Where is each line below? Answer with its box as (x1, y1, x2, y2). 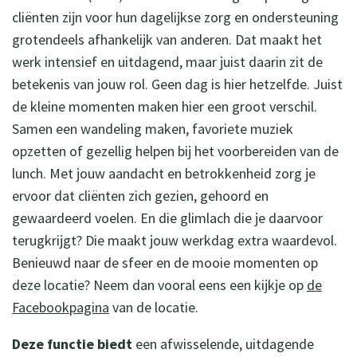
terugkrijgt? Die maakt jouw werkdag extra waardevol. (12, 230, 337, 249)
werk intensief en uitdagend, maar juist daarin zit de (12, 52, 323, 71)
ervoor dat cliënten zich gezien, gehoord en (12, 186, 269, 205)
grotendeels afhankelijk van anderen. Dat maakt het (12, 29, 322, 49)
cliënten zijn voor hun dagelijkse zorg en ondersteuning (12, 7, 339, 26)
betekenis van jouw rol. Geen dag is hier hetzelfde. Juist (12, 74, 343, 93)
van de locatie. (109, 297, 198, 316)
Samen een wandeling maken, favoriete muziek (12, 119, 293, 138)
